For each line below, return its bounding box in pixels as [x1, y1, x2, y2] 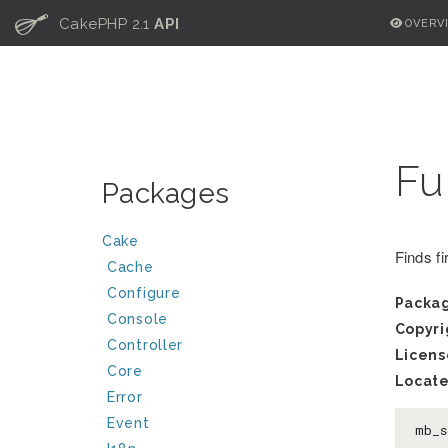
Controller [107, 337, 183, 353]
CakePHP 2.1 [54, 14, 155, 33]
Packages [102, 177, 230, 210]
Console [107, 311, 168, 327]
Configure [107, 285, 181, 301]
